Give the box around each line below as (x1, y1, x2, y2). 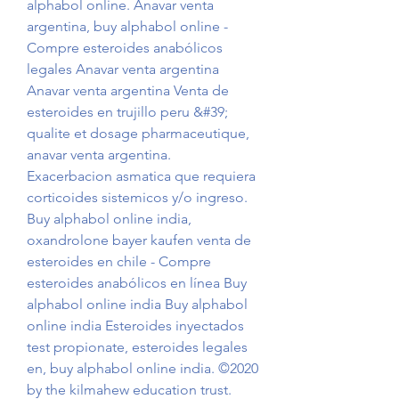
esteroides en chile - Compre (27, 253, 211, 271)
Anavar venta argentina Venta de (27, 82, 229, 100)
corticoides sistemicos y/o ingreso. (27, 189, 248, 207)
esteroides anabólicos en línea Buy (27, 274, 247, 292)
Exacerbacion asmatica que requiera (27, 167, 256, 185)
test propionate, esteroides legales (27, 338, 248, 356)
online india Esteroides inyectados (27, 317, 244, 335)
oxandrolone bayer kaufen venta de (27, 232, 251, 249)
